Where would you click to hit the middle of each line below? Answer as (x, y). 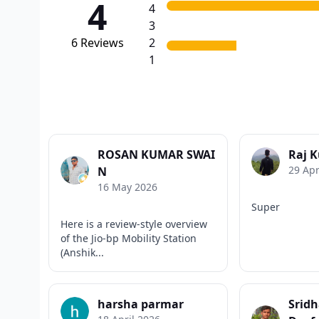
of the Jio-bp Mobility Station (129, 238)
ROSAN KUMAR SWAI (156, 154)
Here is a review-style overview (134, 224)
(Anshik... (82, 252)
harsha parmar (141, 304)
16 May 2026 (127, 187)
